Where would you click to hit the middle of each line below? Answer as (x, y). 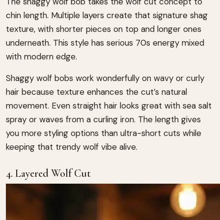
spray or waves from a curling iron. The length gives (103, 120)
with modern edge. (41, 57)
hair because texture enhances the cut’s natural (96, 92)
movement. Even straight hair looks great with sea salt (109, 106)
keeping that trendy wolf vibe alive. (72, 147)
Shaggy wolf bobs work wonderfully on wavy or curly (105, 78)
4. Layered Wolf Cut (48, 174)
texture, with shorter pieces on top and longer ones (104, 29)
